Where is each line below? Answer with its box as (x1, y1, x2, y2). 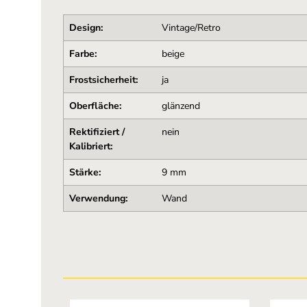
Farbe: (69, 47, 97, 60)
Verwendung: (69, 192, 127, 205)
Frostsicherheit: (69, 73, 138, 86)
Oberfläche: (69, 99, 121, 112)
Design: (69, 21, 103, 34)
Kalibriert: (69, 140, 112, 153)
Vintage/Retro (161, 21, 221, 34)
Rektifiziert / (69, 125, 125, 138)
